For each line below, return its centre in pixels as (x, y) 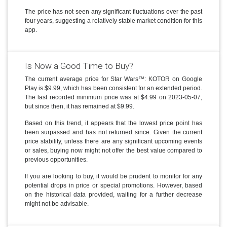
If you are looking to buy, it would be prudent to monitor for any (113, 177)
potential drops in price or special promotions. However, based (113, 186)
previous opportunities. (56, 160)
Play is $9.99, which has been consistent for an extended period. (113, 88)
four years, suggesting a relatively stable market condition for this (113, 21)
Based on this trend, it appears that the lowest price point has (113, 123)
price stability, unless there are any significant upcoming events (113, 142)
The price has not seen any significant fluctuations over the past (113, 12)
